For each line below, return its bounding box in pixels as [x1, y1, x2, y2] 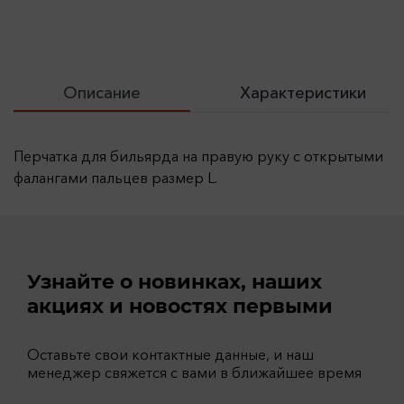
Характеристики [240, 83, 366, 104]
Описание [63, 83, 141, 104]
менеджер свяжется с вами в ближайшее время [27, 363, 362, 382]
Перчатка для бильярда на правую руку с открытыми [14, 147, 383, 166]
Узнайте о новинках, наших [27, 270, 322, 295]
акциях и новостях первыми [27, 294, 333, 319]
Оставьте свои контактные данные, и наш [27, 345, 314, 364]
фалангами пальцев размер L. [14, 169, 217, 188]
